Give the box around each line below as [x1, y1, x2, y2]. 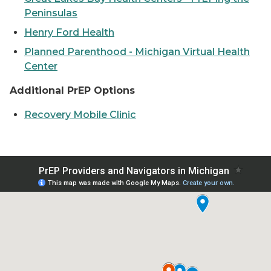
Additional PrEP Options [10, 85, 135, 96]
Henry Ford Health [24, 27, 114, 38]
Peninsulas [24, 7, 77, 19]
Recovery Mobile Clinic [24, 109, 136, 120]
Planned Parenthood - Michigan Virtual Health [24, 46, 250, 57]
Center [24, 60, 57, 72]
